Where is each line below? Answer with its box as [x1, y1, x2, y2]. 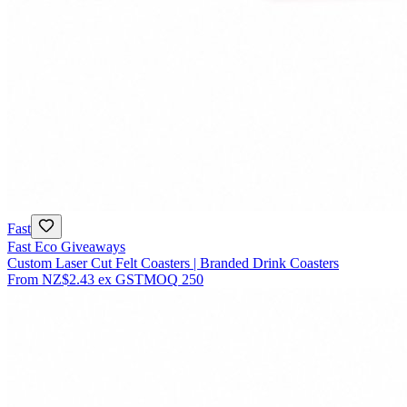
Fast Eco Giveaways [7, 238, 125, 254]
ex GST [98, 271, 144, 287]
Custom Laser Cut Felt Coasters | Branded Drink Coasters [7, 254, 339, 271]
